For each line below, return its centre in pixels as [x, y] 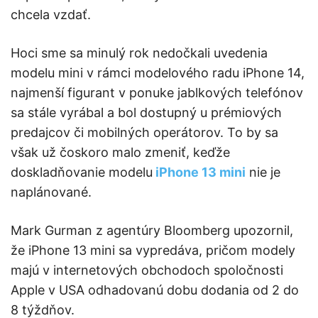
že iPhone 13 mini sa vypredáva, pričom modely [153, 251]
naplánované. [51, 192]
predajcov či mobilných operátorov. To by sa [144, 133]
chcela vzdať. [51, 15]
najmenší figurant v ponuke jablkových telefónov [157, 93]
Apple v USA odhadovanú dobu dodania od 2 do [155, 290]
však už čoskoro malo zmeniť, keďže [120, 153]
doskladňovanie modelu [82, 172]
